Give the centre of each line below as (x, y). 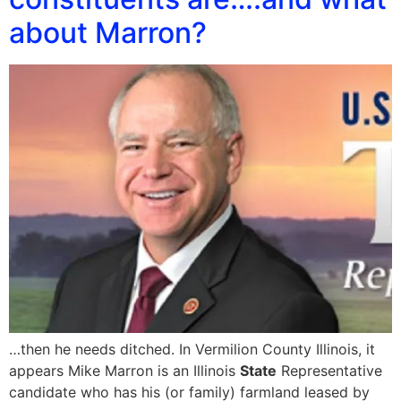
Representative (329, 371)
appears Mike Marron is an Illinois (124, 371)
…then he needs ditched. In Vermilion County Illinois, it (192, 350)
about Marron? (108, 33)
